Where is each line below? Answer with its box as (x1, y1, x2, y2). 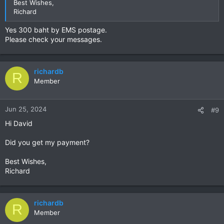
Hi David (5, 118, 32, 127)
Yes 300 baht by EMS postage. (5, 25, 107, 34)
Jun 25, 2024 (5, 104, 46, 113)
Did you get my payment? (5, 137, 89, 146)
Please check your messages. (5, 34, 102, 43)
